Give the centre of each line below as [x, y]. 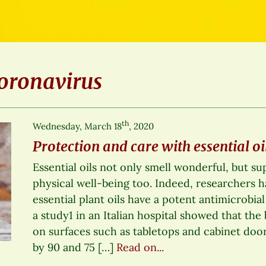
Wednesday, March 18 [77, 126]
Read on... [140, 247]
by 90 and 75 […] [75, 247]
